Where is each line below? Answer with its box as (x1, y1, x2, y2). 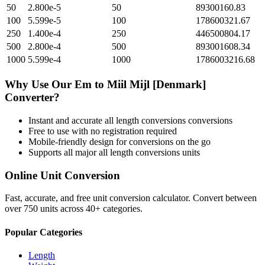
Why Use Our (5, 78, 75, 91)
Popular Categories (5, 227, 82, 237)
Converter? (5, 91, 60, 104)
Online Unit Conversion (5, 169, 120, 182)
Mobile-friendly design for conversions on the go (28, 136, 211, 147)
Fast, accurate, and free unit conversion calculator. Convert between (5, 193, 257, 203)
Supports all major (28, 147, 99, 157)
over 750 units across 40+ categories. (5, 203, 143, 214)
